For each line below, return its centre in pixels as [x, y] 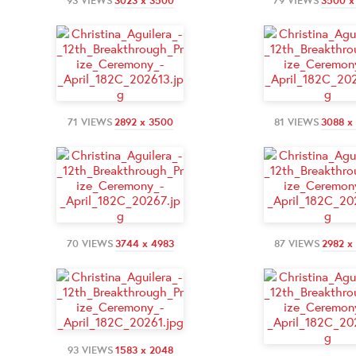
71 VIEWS [90, 122]
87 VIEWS [297, 243]
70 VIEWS [90, 243]
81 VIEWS [297, 122]
